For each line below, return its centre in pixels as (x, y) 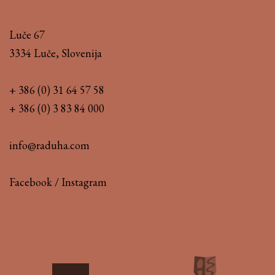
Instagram (84, 182)
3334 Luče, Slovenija (56, 53)
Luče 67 (27, 34)
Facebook (31, 182)
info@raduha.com (49, 145)
